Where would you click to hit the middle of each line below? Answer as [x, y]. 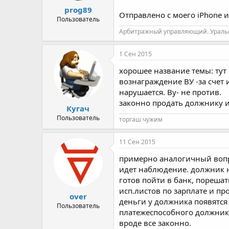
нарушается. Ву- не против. [170, 92]
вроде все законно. [155, 223]
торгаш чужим [141, 119]
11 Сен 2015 [137, 142]
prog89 [78, 9]
